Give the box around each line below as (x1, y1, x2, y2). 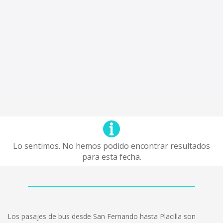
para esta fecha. (82, 151, 141, 162)
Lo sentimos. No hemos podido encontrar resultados (13, 140, 210, 151)
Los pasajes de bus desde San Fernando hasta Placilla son (7, 212, 196, 221)
